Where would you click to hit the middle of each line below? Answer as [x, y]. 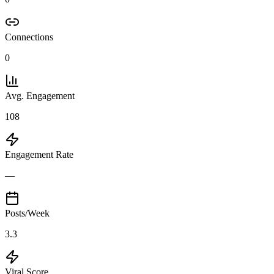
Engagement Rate [39, 155]
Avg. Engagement [40, 96]
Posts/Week [27, 213]
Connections [29, 37]
